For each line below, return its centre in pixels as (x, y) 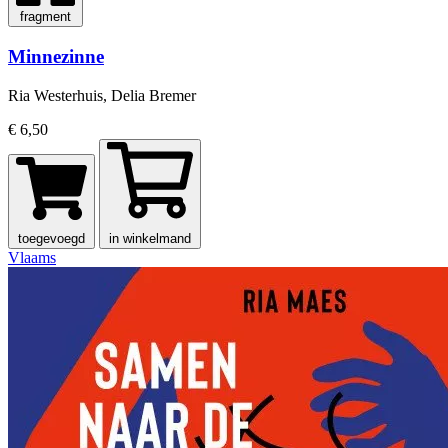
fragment (45, 17)
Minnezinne (56, 57)
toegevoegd (51, 238)
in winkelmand (150, 238)
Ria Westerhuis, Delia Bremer (102, 95)
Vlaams (32, 257)
